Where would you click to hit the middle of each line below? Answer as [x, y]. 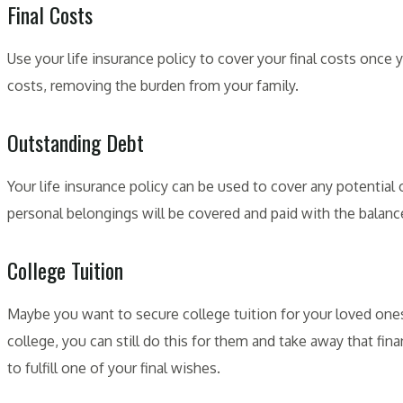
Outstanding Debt [76, 142]
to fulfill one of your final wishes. [114, 367]
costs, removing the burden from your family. [153, 85]
